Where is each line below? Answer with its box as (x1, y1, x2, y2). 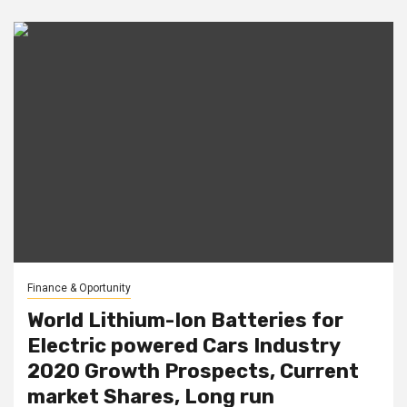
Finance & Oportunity (27, 281, 131, 294)
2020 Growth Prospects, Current (27, 358, 359, 383)
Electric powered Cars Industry (27, 333, 340, 358)
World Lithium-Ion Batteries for (27, 307, 343, 333)
